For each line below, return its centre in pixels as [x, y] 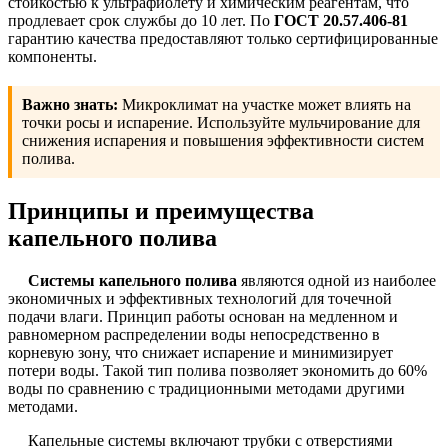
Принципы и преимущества [161, 211]
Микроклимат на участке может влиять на [264, 105]
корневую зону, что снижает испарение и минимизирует [200, 353]
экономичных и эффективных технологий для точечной [200, 299]
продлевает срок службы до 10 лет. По [141, 21]
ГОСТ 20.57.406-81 [341, 21]
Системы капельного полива [132, 281]
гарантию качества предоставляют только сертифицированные [223, 39]
